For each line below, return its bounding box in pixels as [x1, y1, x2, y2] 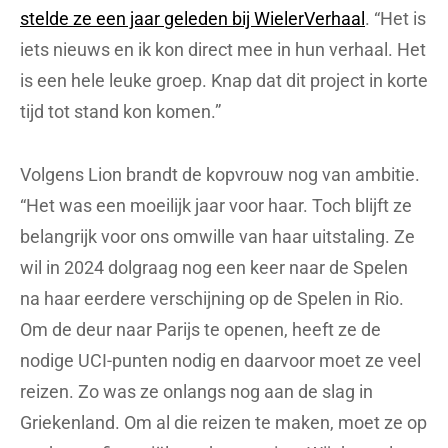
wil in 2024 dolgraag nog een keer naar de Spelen [20, 256, 408, 278]
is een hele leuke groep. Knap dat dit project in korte [20, 69, 428, 91]
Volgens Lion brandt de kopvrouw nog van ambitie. [20, 163, 420, 185]
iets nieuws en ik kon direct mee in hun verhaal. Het [20, 38, 426, 60]
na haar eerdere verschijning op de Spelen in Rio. [20, 287, 404, 309]
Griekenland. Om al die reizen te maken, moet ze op [20, 411, 427, 433]
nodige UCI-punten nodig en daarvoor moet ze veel [20, 349, 421, 371]
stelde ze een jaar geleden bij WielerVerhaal [20, 7, 365, 29]
